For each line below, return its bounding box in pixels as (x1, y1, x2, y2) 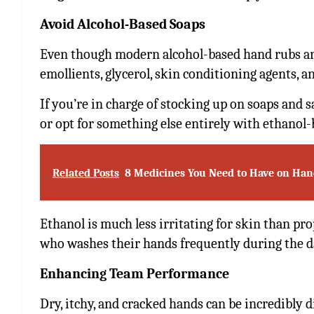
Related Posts (53, 166, 119, 179)
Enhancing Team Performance (40, 265, 229, 282)
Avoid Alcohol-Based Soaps (40, 15, 205, 32)
